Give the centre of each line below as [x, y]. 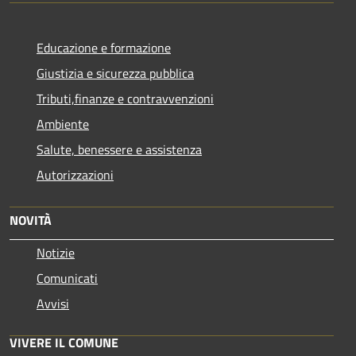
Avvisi [53, 303]
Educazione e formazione [104, 47]
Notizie [56, 252]
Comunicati [67, 278]
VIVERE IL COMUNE [64, 342]
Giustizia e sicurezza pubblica [115, 73]
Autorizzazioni [75, 174]
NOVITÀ [31, 220]
